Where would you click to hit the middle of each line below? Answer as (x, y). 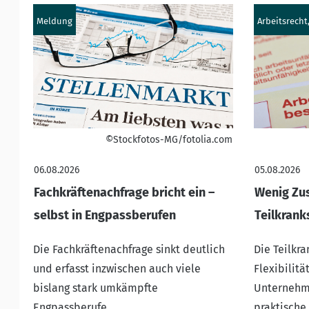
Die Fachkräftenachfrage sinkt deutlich (129, 249)
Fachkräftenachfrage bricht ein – (124, 192)
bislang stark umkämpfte (96, 288)
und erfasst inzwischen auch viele (117, 268)
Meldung (54, 21)
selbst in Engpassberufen (105, 215)
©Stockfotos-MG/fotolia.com (169, 139)
